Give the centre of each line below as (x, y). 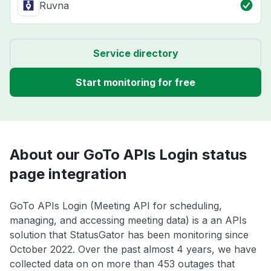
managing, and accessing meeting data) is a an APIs (128, 220)
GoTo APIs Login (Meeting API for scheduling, (116, 206)
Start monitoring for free (135, 83)
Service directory (135, 54)
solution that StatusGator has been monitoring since (129, 235)
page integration (68, 174)
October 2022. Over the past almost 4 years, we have (133, 250)
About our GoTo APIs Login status (128, 155)
